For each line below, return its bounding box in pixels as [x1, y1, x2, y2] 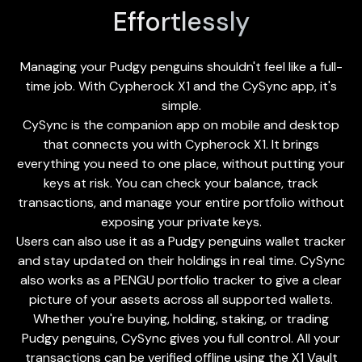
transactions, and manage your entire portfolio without [18, 193, 344, 211]
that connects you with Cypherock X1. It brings [43, 135, 319, 153]
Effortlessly [112, 4, 250, 39]
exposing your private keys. [100, 213, 262, 230]
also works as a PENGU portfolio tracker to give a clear [20, 271, 342, 288]
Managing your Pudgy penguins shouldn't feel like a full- [19, 57, 343, 75]
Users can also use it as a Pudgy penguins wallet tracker [16, 232, 346, 250]
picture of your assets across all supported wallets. [29, 290, 333, 308]
